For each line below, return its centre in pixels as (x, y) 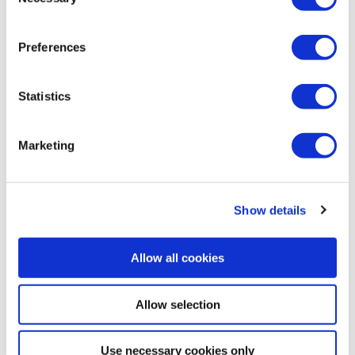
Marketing (46, 145)
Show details (270, 210)
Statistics (44, 96)
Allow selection (177, 304)
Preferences (52, 47)
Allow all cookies (177, 258)
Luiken (44, 79)
